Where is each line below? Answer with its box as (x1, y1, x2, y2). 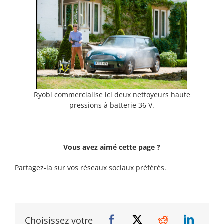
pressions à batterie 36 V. (69, 100, 154, 110)
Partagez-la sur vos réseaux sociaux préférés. (15, 163, 166, 173)
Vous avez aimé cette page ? (63, 142, 160, 152)
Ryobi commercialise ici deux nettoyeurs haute (33, 90, 190, 100)
